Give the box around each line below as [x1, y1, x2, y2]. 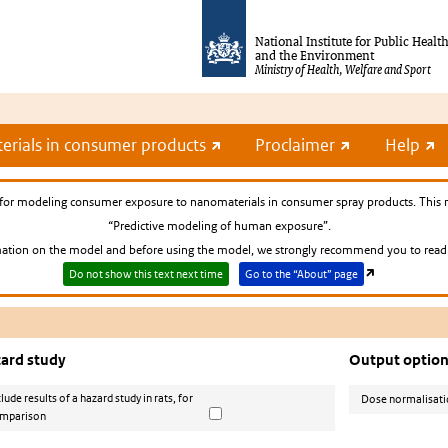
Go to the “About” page [244, 266, 358, 282]
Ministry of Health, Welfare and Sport [255, 60, 431, 78]
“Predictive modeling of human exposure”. [107, 217, 331, 234]
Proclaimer [255, 134, 340, 156]
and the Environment [255, 46, 375, 64]
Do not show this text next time [68, 266, 223, 282]
